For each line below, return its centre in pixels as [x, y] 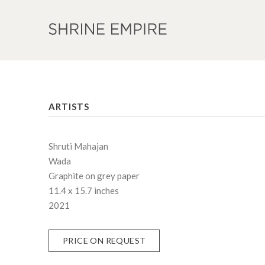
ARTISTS [69, 106]
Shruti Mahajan [79, 146]
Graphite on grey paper [94, 176]
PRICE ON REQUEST [104, 240]
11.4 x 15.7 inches [84, 190]
